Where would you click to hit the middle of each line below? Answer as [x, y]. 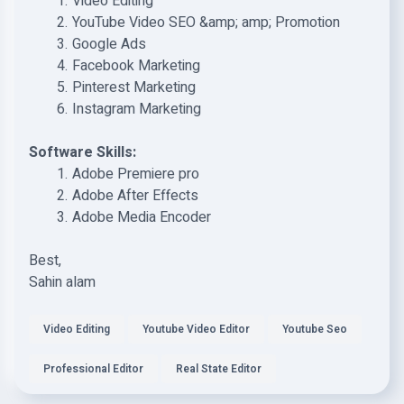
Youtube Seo [315, 329]
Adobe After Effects [135, 196]
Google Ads [109, 44]
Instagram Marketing [136, 109]
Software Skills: [83, 152]
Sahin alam [62, 282]
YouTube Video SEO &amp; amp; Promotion [206, 23]
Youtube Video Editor [196, 329]
